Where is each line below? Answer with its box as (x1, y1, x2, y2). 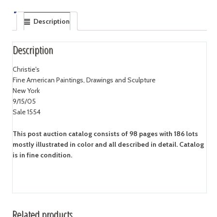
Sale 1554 (12, 107, 41, 116)
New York (12, 86, 40, 95)
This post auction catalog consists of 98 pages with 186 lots (12, 129, 198, 138)
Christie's (12, 64, 40, 74)
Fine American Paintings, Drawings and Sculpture (12, 75, 155, 84)
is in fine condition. (12, 150, 72, 159)
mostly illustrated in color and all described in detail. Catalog (12, 139, 204, 149)
